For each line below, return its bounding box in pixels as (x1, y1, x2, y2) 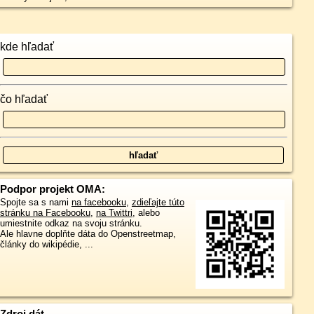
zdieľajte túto (131, 197, 184, 207)
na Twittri (95, 207, 132, 218)
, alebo (132, 207, 160, 218)
